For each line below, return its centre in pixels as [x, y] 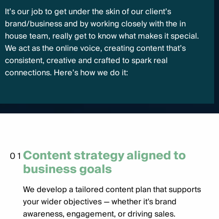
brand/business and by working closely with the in [95, 24]
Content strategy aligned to [104, 156]
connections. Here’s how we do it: [66, 73]
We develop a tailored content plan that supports [112, 190]
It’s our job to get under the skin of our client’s [88, 12]
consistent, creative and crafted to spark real [86, 61]
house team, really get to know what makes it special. [102, 36]
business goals [67, 169]
